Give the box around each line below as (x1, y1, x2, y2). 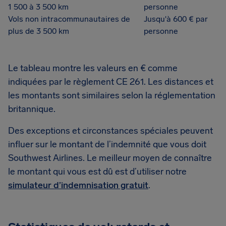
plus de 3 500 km (8, 26, 69, 36)
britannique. (8, 103, 55, 115)
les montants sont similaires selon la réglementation (8, 90, 215, 101)
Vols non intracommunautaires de (8, 14, 130, 24)
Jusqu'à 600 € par (144, 14, 208, 24)
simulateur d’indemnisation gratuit (8, 180, 148, 191)
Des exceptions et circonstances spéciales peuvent (8, 125, 213, 136)
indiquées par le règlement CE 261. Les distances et (8, 76, 213, 87)
